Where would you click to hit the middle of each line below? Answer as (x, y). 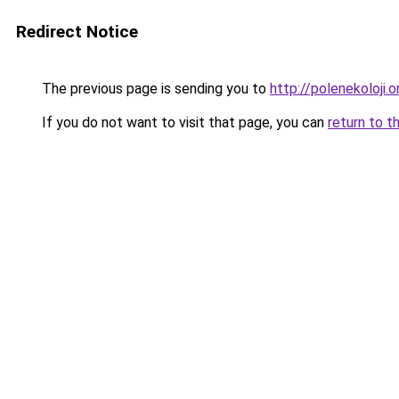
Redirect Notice (77, 32)
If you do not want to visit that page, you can (183, 122)
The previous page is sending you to (154, 89)
